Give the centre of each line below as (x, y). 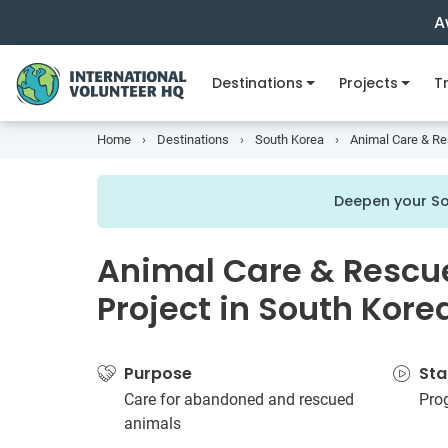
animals (152, 423)
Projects (368, 83)
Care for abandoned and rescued (239, 399)
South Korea (289, 139)
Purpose (158, 373)
